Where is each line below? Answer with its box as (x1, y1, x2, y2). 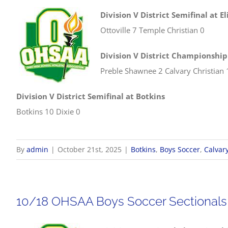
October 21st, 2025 (58, 145, 122, 154)
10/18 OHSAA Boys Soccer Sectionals (16, 194, 227, 209)
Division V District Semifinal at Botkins (16, 91, 165, 101)
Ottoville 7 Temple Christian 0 (100, 25, 205, 35)
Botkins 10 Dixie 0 (16, 106, 80, 117)
